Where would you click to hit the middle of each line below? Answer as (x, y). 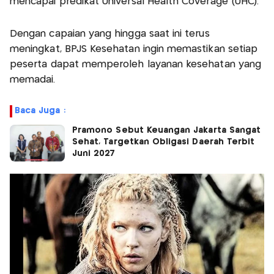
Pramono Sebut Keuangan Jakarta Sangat (167, 131)
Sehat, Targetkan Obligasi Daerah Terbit (164, 142)
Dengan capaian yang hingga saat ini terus (110, 34)
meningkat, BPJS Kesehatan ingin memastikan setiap (134, 50)
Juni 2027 (94, 154)
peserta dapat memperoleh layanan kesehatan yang (136, 65)
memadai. (33, 80)
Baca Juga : (40, 111)
